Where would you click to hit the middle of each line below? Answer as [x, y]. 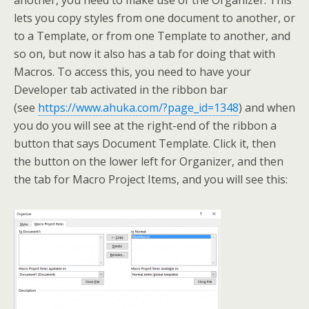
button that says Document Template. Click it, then [145, 144]
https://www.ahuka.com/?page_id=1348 [138, 108]
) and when [267, 108]
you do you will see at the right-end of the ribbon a [145, 126]
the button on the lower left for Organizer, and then [149, 162]
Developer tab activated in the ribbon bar [121, 90]
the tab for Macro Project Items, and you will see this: [151, 180]
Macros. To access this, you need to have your [132, 72]
